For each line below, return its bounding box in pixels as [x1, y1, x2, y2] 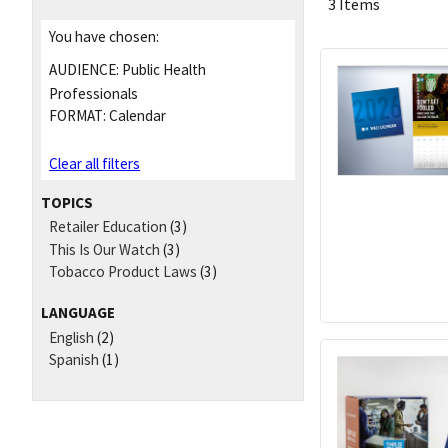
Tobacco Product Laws [49, 262, 197, 282]
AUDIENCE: [49, 59, 119, 79]
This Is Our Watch [49, 239, 160, 259]
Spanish [49, 350, 99, 370]
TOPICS [41, 193, 93, 213]
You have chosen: [49, 26, 159, 46]
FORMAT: [49, 106, 106, 126]
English [49, 327, 94, 347]
